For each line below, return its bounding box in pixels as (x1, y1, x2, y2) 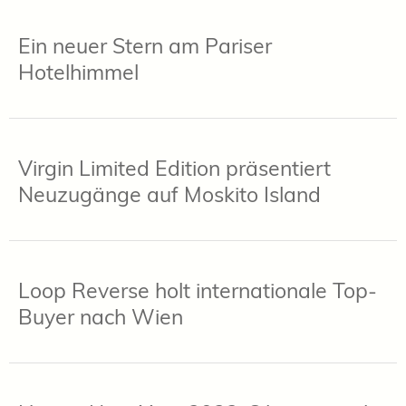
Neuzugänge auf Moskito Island (18, 180, 321, 208)
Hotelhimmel (18, 58, 139, 85)
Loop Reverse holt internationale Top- (18, 276, 377, 304)
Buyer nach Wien (18, 303, 183, 330)
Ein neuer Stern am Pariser (18, 32, 272, 59)
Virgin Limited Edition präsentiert (18, 154, 331, 181)
